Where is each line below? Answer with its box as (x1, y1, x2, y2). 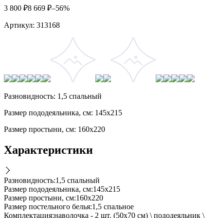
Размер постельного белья (4, 202, 90, 211)
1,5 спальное (92, 202, 134, 211)
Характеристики (4, 144, 93, 157)
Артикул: (4, 21, 35, 30)
